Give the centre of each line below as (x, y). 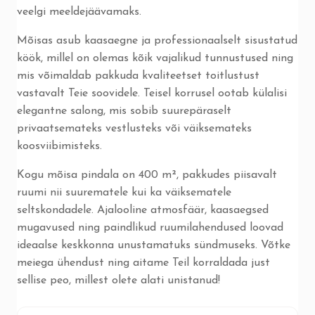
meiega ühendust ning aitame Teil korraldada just (143, 263)
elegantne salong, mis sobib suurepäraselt (124, 111)
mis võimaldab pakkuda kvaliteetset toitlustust (138, 76)
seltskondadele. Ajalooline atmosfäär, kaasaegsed (143, 210)
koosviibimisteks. (59, 146)
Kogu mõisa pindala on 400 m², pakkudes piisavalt (147, 175)
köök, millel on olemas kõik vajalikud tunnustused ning (155, 58)
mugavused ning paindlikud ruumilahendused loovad (150, 228)
